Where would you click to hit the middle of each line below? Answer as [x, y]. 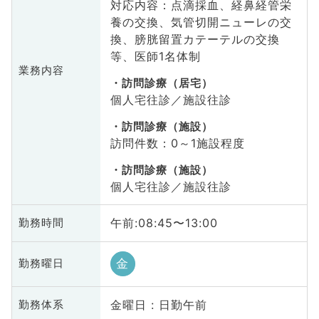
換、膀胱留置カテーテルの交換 [201, 39]
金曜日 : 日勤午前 [158, 305]
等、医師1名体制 [155, 56]
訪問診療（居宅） [167, 83]
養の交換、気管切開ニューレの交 [201, 22]
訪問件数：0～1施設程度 [177, 143]
